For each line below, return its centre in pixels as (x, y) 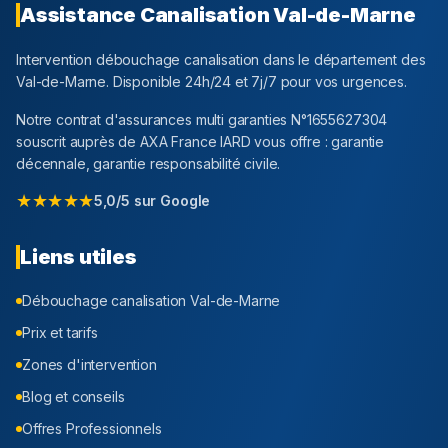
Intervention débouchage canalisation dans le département (208, 60)
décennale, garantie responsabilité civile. (148, 164)
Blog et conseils (73, 397)
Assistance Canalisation (147, 15)
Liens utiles (78, 257)
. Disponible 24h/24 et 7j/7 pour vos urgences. (256, 82)
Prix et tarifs (60, 333)
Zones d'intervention (89, 365)
